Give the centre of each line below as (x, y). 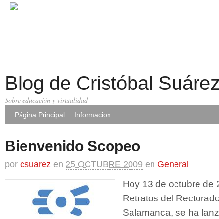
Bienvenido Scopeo (73, 146)
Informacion (93, 115)
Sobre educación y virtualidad (46, 100)
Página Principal (40, 115)
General (173, 164)
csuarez (35, 164)
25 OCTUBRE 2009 (104, 164)
